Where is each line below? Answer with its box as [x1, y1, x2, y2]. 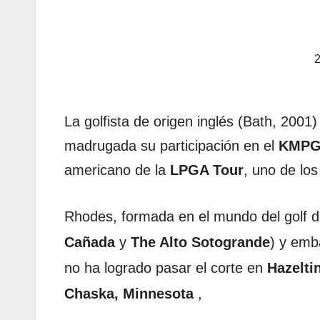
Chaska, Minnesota [64, 286, 194, 302]
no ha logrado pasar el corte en [64, 260, 267, 276]
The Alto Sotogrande [131, 234, 270, 251]
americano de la [64, 162, 170, 179]
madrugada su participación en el [64, 138, 279, 154]
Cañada [64, 234, 115, 251]
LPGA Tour [170, 162, 244, 179]
